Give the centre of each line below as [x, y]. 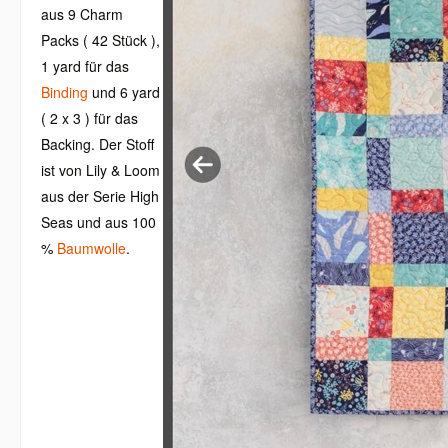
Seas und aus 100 [98, 222]
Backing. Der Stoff [97, 144]
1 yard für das [85, 66]
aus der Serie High [100, 196]
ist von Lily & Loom [100, 170]
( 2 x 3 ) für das [89, 118]
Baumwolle [91, 248]
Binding [64, 92]
